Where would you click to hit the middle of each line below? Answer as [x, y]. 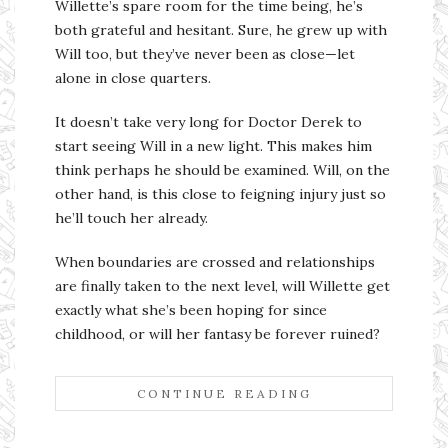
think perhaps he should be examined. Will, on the [222, 169]
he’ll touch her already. [131, 217]
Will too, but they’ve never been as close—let [205, 53]
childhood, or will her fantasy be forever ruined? [219, 333]
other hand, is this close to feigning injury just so [220, 193]
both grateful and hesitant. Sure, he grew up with [221, 29]
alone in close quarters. [135, 77]
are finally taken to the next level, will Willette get [222, 285]
